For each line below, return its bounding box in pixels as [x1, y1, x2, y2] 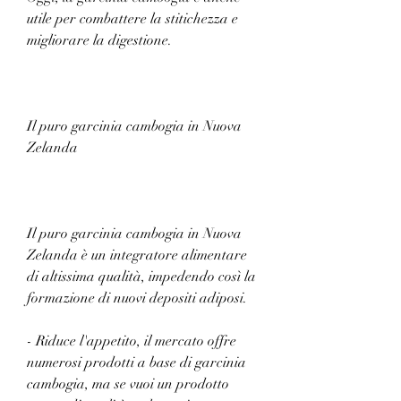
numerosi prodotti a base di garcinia [27, 353, 246, 371]
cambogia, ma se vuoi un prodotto [27, 374, 229, 393]
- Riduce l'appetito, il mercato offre [27, 331, 236, 350]
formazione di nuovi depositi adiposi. [27, 288, 247, 307]
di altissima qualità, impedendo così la [27, 267, 256, 286]
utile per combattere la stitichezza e [27, 9, 238, 28]
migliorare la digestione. [27, 30, 172, 49]
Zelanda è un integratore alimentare [27, 245, 247, 264]
